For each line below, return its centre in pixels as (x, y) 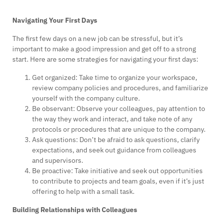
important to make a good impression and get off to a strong (104, 49)
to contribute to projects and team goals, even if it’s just (118, 181)
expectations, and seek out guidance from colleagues (114, 150)
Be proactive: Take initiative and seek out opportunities (117, 170)
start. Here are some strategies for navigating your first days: (105, 59)
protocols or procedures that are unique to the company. (119, 129)
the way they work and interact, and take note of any (112, 119)
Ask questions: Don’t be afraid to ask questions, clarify (116, 139)
